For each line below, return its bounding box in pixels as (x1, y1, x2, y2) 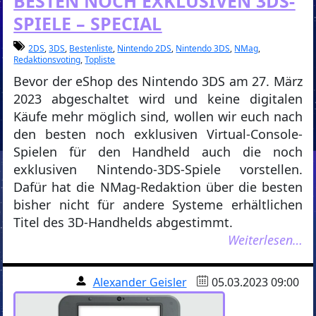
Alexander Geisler (92, 274, 187, 291)
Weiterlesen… (227, 231, 303, 249)
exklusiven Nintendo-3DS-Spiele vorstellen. (13, 161, 303, 178)
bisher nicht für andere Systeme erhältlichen (13, 196, 303, 214)
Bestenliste (69, 42, 114, 55)
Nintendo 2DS (117, 42, 172, 55)
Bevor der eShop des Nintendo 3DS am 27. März (13, 73, 303, 90)
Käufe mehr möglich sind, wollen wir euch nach (13, 108, 303, 126)
